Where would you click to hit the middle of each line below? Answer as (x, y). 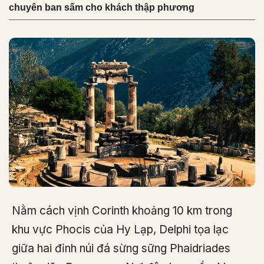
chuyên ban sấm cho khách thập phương (102, 7)
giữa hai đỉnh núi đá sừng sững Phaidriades (121, 248)
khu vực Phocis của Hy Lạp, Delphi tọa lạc (120, 229)
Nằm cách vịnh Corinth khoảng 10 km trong (122, 210)
